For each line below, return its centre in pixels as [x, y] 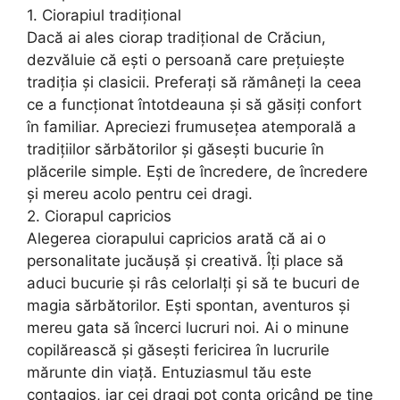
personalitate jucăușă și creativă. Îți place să [185, 260]
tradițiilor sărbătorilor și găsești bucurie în [175, 149]
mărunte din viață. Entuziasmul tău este [169, 372]
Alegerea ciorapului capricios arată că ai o [176, 238]
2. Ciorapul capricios [99, 216]
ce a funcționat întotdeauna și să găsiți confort [194, 104]
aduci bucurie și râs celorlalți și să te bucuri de [193, 283]
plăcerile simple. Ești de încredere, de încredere [197, 171]
